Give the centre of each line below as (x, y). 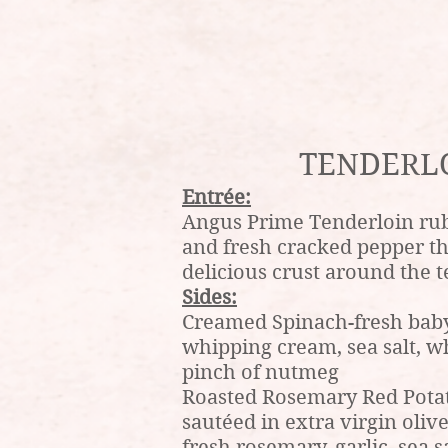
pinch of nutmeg (260, 372)
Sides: (209, 297)
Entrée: (216, 197)
